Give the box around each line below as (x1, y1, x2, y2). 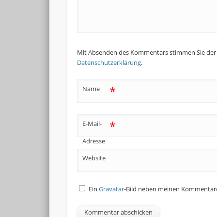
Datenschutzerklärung (77, 58, 141, 67)
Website (82, 154, 106, 163)
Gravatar (99, 185, 124, 193)
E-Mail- (82, 119, 102, 128)
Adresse (82, 136, 105, 145)
